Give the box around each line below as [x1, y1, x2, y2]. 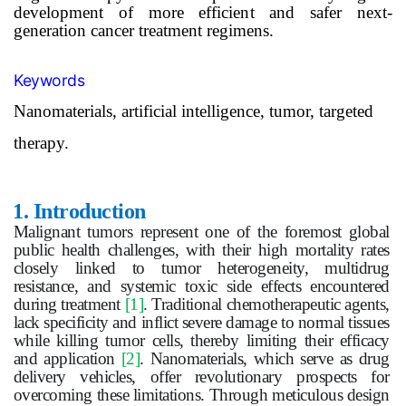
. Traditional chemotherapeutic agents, [143, 295, 390, 314]
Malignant [13, 222, 88, 242]
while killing [13, 331, 106, 351]
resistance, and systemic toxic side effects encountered [13, 276, 390, 296]
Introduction [28, 199, 146, 224]
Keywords [14, 70, 84, 90]
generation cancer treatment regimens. [14, 20, 274, 40]
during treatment [13, 295, 125, 314]
